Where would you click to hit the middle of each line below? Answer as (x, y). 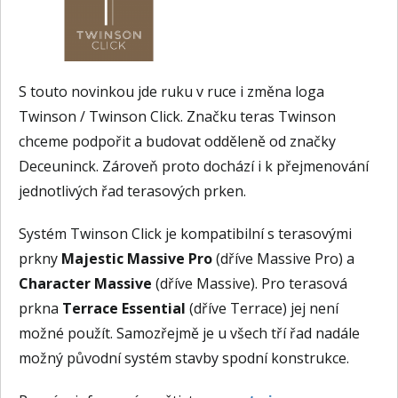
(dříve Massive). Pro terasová (250, 283)
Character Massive (85, 283)
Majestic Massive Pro (137, 259)
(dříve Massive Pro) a (283, 259)
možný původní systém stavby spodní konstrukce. (184, 358)
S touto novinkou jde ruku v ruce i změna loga (171, 92)
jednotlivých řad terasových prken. (132, 191)
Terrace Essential (124, 308)
